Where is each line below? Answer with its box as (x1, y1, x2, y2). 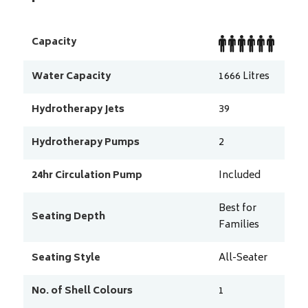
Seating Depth (31, 208, 105, 226)
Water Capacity (31, 68, 111, 86)
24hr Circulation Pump (31, 167, 142, 185)
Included (218, 167, 261, 185)
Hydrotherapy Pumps (31, 134, 140, 152)
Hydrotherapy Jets (31, 101, 124, 119)
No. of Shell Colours (31, 283, 133, 300)
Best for (218, 200, 256, 218)
